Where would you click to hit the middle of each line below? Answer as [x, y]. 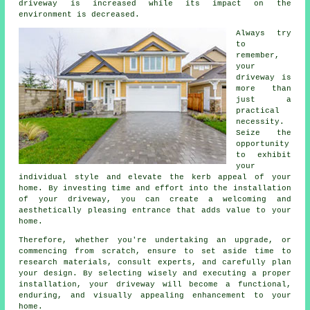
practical [258, 110]
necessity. [261, 121]
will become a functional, [223, 284]
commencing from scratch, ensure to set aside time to [155, 251]
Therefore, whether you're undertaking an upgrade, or [155, 240]
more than [264, 88]
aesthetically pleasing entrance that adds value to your [155, 210]
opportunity [263, 144]
